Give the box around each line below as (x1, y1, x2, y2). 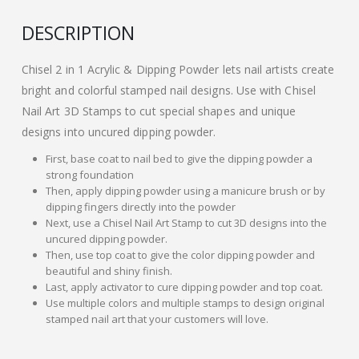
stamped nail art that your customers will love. (45, 311, 268, 326)
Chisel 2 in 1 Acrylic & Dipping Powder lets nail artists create (21, 61, 335, 77)
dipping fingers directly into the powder (45, 199, 236, 214)
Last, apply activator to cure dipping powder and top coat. (45, 279, 323, 294)
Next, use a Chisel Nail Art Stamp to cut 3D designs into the (45, 215, 327, 230)
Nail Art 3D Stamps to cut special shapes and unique (21, 103, 296, 119)
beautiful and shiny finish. (45, 263, 172, 278)
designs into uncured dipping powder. (21, 123, 216, 139)
